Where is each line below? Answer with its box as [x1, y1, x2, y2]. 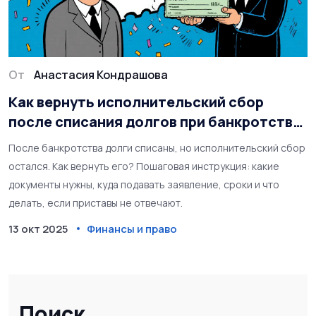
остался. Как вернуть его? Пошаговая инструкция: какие [8, 159, 279, 173]
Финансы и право [87, 221, 177, 236]
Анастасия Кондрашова [34, 66, 168, 83]
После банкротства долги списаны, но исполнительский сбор [8, 140, 305, 154]
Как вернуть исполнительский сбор [8, 92, 264, 111]
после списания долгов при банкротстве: [8, 111, 306, 131]
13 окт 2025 [8, 221, 68, 236]
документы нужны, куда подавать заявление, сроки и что [8, 177, 279, 191]
